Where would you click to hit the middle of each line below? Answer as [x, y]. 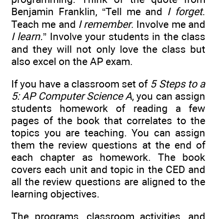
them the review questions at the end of [108, 145]
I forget [185, 11]
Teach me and [45, 24]
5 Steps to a [178, 84]
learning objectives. [55, 194]
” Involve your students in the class [124, 36]
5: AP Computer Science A [72, 96]
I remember [105, 24]
